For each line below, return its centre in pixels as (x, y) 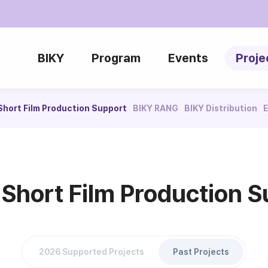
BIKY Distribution (221, 108)
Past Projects (201, 252)
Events (188, 58)
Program (116, 58)
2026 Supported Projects (92, 252)
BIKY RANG (156, 108)
